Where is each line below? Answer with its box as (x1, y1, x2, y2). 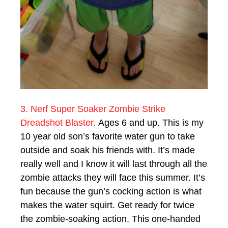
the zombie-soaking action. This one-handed (20, 213, 201, 224)
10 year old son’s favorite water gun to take (20, 131, 195, 141)
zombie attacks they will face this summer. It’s (20, 172, 205, 183)
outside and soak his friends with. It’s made (20, 145, 195, 155)
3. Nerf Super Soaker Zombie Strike (20, 103, 165, 114)
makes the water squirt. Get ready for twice (20, 199, 194, 210)
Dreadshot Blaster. (20, 117, 96, 128)
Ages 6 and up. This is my (96, 117, 204, 128)
